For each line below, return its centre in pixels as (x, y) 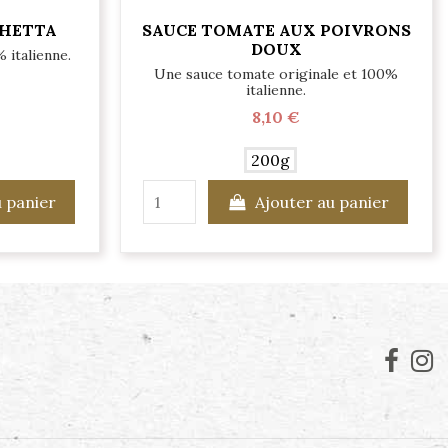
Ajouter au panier (322, 201)
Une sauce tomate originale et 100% (276, 73)
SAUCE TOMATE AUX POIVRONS (276, 30)
